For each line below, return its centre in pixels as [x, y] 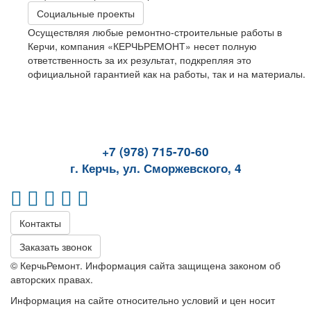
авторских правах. [52, 279]
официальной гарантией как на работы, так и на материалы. [167, 73]
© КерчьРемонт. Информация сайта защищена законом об [145, 265]
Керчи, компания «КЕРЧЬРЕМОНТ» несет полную [142, 45]
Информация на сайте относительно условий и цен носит [143, 300]
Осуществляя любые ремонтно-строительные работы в [155, 32]
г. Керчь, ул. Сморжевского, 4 [155, 168]
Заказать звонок [56, 246]
